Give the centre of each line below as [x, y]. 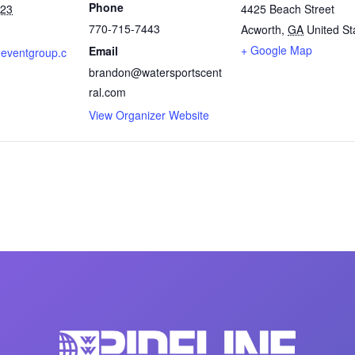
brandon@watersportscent [155, 72]
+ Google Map [277, 50]
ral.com [107, 92]
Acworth [261, 29]
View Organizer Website [149, 115]
